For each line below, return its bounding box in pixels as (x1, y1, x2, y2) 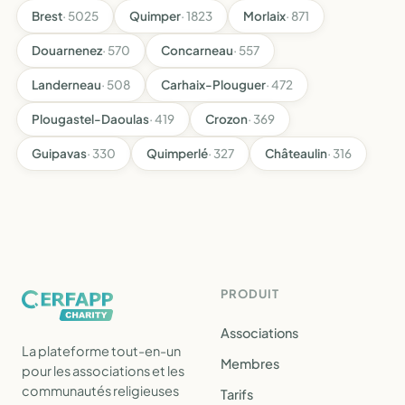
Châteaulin (265, 146, 327, 161)
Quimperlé (146, 146, 208, 161)
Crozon (205, 111, 248, 127)
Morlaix (243, 8, 286, 24)
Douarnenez (32, 42, 102, 58)
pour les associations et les (22, 363, 184, 379)
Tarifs (221, 386, 253, 402)
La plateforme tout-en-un (22, 343, 181, 359)
